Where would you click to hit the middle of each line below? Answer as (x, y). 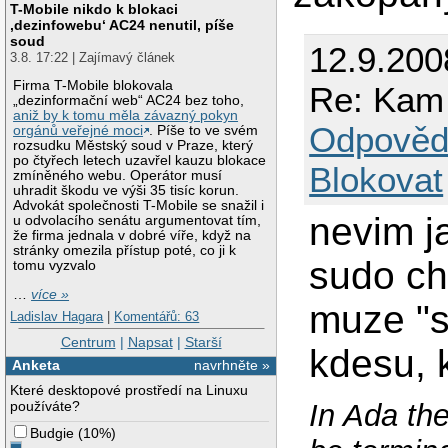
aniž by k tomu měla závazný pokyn (126, 116)
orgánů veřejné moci (78, 131)
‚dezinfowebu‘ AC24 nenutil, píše (122, 24)
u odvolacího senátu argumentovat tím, (137, 221)
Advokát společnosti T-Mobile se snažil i (139, 206)
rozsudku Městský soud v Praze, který (133, 146)
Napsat (150, 342)
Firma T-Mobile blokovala (93, 86)
